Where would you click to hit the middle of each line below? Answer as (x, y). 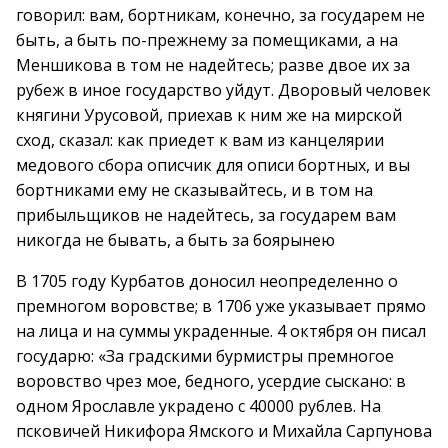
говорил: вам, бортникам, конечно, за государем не (220, 15)
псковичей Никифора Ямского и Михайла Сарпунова (224, 431)
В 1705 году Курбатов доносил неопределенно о (207, 281)
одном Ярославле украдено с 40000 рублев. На (198, 406)
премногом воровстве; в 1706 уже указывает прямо (221, 306)
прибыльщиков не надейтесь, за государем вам (206, 215)
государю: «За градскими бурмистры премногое (205, 356)
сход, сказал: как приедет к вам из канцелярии (200, 140)
